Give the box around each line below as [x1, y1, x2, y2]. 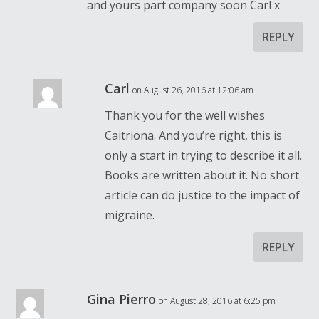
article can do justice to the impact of [105, 187, 300, 203]
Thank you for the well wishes [105, 107, 266, 123]
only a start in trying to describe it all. [105, 147, 303, 163]
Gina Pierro [87, 290, 157, 308]
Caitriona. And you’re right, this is [105, 127, 283, 143]
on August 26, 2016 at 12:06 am [132, 83, 254, 96]
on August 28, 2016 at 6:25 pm [159, 294, 276, 307]
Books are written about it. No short [105, 167, 300, 183]
